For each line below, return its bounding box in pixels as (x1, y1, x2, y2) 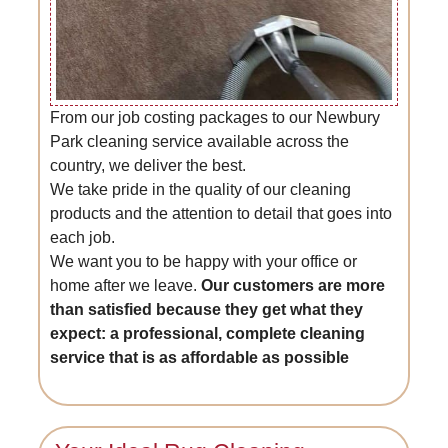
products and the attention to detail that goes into (50, 205, 393, 223)
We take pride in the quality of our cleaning (50, 181, 352, 199)
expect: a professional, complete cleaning (50, 325, 366, 343)
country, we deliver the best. (50, 157, 247, 175)
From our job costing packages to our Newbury (50, 109, 381, 127)
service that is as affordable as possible (50, 349, 350, 367)
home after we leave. (50, 277, 202, 295)
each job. (50, 229, 116, 247)
